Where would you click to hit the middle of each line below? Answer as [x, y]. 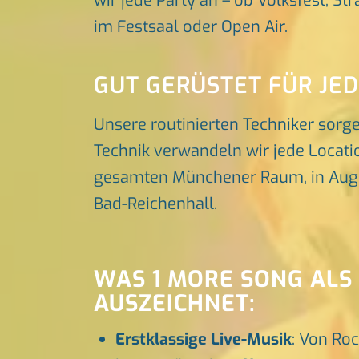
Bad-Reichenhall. [156, 204]
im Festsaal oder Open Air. [191, 27]
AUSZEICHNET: [175, 304]
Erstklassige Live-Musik [204, 340]
